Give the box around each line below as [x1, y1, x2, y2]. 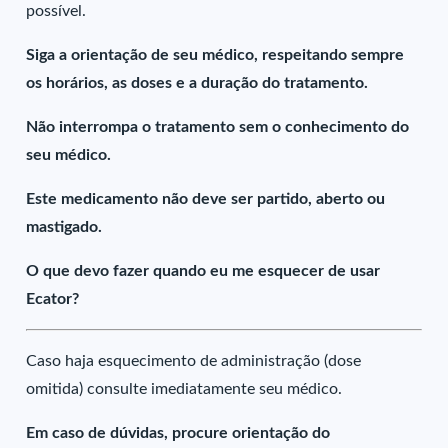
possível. [26, 3, 87, 19]
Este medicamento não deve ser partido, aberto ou [26, 191, 386, 207]
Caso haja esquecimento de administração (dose [26, 353, 362, 369]
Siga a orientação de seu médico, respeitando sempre [26, 47, 405, 63]
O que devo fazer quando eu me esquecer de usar [26, 263, 381, 279]
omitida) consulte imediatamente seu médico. [26, 381, 343, 397]
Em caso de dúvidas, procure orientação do [26, 425, 331, 441]
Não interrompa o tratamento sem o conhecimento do [26, 119, 410, 135]
